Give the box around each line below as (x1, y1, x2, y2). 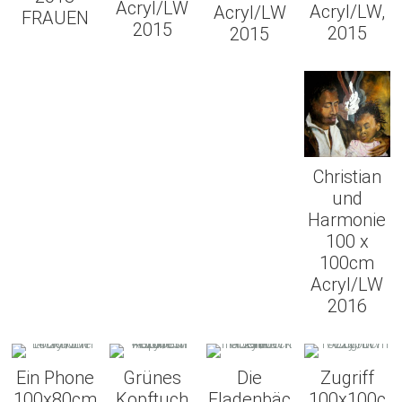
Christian (312, 165, 381, 188)
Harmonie (308, 208, 387, 231)
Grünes (123, 366, 182, 389)
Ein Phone (15, 366, 94, 389)
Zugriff (319, 366, 374, 389)
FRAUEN (21, 6, 89, 29)
